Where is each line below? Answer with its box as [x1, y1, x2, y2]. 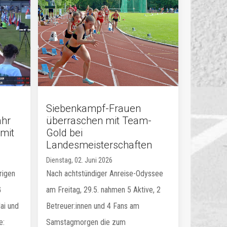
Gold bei [46, 127, 83, 139]
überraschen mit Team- [46, 115, 152, 127]
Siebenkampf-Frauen [46, 102, 141, 115]
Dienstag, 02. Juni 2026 [46, 156, 113, 164]
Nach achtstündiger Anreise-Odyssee [46, 169, 164, 178]
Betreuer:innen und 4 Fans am [46, 201, 140, 211]
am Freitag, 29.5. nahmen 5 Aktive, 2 [46, 185, 161, 195]
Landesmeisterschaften [46, 139, 153, 151]
